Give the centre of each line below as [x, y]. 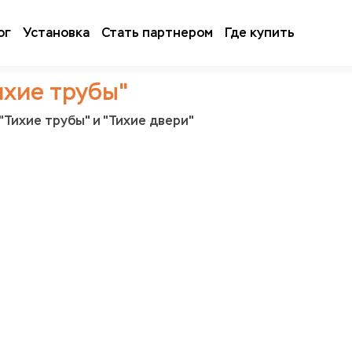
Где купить [260, 33]
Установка [56, 33]
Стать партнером [157, 33]
